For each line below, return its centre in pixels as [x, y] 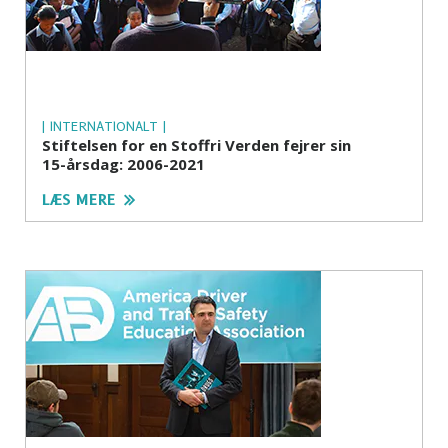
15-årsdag [80, 163]
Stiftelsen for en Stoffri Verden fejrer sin [196, 144]
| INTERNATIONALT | [104, 125]
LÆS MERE [79, 199]
